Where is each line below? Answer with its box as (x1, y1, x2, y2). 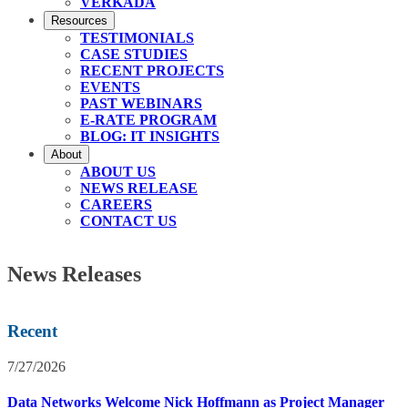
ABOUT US (80, 163, 156, 179)
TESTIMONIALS (80, 29, 194, 46)
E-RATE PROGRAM (80, 111, 217, 127)
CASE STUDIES (80, 46, 188, 62)
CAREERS (80, 196, 152, 212)
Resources (51, 13, 107, 27)
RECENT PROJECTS (80, 62, 224, 78)
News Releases (7, 261, 141, 286)
